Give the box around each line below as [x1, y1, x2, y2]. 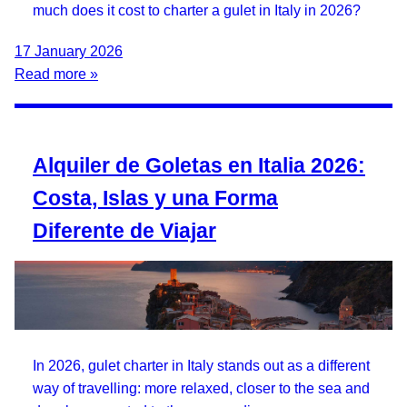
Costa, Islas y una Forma [33, 186, 278, 211]
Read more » [15, 66, 98, 83]
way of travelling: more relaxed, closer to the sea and [33, 381, 370, 396]
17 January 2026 [15, 44, 123, 60]
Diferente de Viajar [33, 219, 216, 243]
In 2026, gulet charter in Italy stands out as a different [33, 358, 370, 373]
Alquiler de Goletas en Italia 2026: [33, 154, 365, 178]
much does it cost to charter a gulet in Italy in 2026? [33, 3, 361, 19]
